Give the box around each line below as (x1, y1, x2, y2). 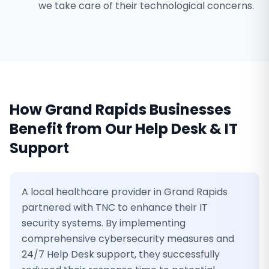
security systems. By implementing (22, 216, 186, 230)
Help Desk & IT (135, 119, 238, 139)
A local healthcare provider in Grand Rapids (22, 185, 228, 199)
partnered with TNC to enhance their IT (22, 201, 208, 214)
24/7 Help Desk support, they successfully (22, 247, 220, 261)
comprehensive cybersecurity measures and (22, 232, 234, 246)
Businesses (147, 100, 231, 119)
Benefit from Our (10, 119, 135, 139)
